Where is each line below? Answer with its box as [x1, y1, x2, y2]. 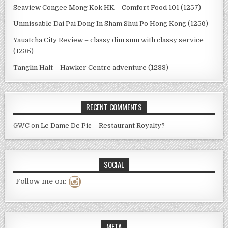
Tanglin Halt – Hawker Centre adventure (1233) [13, 63, 169, 71]
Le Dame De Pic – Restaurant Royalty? [41, 121, 165, 129]
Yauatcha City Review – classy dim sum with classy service [13, 36, 204, 44]
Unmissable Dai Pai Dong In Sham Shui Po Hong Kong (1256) [13, 19, 209, 27]
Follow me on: [16, 177, 67, 185]
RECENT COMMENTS [86, 101, 142, 112]
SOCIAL [104, 158, 124, 170]
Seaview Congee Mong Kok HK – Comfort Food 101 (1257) [13, 3, 202, 11]
